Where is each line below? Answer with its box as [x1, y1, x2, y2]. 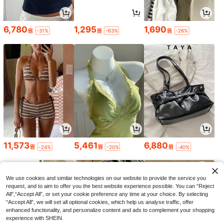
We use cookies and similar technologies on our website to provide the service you [6, 175, 206, 181]
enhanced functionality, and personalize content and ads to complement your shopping [6, 207, 214, 213]
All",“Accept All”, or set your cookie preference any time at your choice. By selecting [6, 191, 208, 197]
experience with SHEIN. [6, 215, 63, 221]
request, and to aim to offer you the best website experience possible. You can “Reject [6, 183, 214, 189]
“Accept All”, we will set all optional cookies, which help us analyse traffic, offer [6, 199, 193, 205]
